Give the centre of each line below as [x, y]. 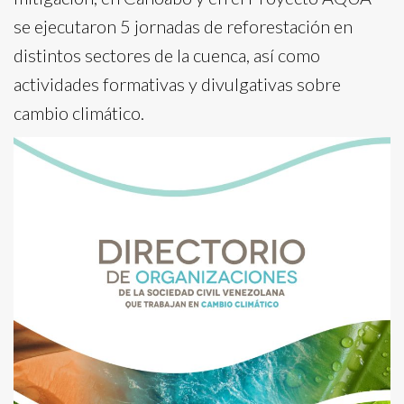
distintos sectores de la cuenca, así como [167, 55]
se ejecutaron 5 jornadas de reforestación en [183, 26]
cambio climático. [79, 112]
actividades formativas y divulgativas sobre [177, 83]
